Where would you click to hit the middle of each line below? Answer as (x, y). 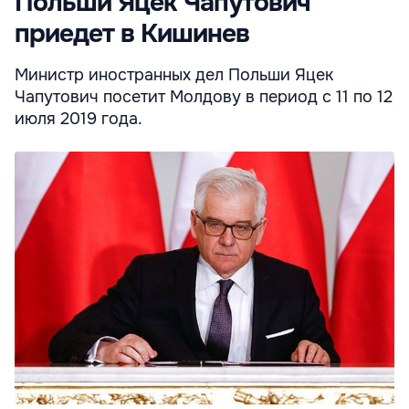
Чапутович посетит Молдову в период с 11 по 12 (204, 96)
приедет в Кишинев (132, 33)
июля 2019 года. (79, 118)
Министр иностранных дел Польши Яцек (174, 74)
